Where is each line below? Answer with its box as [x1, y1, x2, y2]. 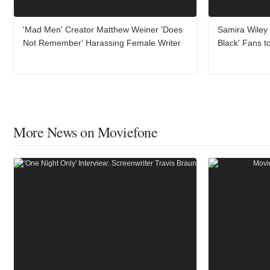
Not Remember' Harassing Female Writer [23, 37, 181, 48]
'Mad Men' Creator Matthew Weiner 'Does [23, 24, 183, 34]
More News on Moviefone [13, 122, 157, 142]
